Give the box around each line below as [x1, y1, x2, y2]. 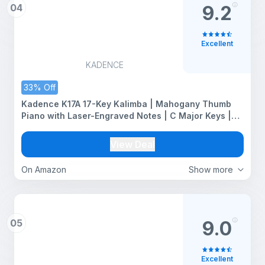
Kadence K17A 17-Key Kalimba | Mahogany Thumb [21, 99, 231, 109]
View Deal [110, 138, 155, 150]
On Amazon [21, 164, 66, 174]
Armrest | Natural [21, 122, 93, 132]
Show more [189, 164, 233, 174]
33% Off [24, 82, 56, 92]
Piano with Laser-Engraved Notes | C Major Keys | [21, 111, 231, 121]
